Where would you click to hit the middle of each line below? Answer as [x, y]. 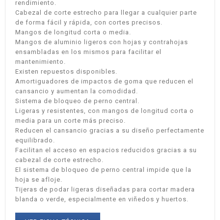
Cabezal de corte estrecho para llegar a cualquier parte [106, 13]
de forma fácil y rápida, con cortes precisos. [89, 23]
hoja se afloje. [39, 180]
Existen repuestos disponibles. [66, 72]
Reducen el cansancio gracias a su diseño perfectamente [110, 131]
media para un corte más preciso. [70, 121]
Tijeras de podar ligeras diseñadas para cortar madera [105, 190]
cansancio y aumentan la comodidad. [77, 91]
